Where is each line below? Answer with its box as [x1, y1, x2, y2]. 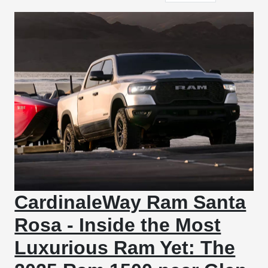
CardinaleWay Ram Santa [14, 191, 246, 214]
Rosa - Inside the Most [14, 214, 221, 236]
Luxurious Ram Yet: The [14, 237, 236, 259]
